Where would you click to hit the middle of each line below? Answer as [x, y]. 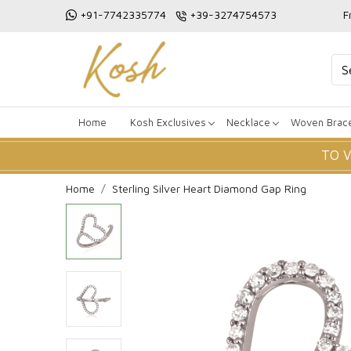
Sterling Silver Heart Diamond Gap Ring [209, 188]
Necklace [248, 122]
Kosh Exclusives [168, 122]
